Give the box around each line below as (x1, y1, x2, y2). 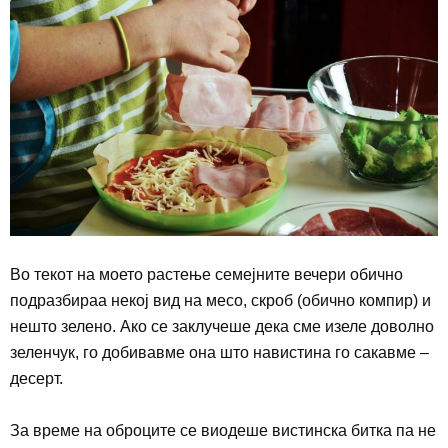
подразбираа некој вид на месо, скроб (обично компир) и (10, 291, 431, 309)
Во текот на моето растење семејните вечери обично (10, 265, 403, 283)
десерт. (10, 369, 63, 387)
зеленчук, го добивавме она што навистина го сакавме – (10, 343, 429, 361)
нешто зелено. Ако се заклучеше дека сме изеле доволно (10, 317, 434, 335)
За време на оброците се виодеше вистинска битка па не (10, 421, 436, 439)
